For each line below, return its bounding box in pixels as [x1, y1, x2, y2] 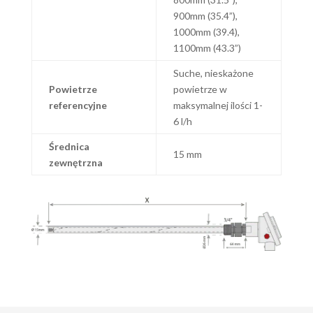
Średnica [48, 140, 89, 152]
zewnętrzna [48, 156, 103, 168]
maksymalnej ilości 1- [173, 99, 263, 111]
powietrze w [173, 82, 227, 95]
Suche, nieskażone [173, 66, 254, 79]
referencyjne [48, 99, 107, 111]
